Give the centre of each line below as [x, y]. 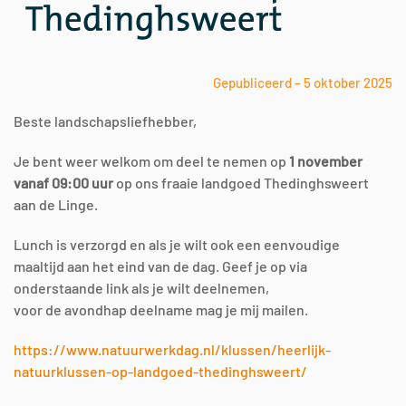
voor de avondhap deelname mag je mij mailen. [161, 309]
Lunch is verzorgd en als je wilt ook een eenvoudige [177, 244]
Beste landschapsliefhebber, [105, 121]
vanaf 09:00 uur [63, 183]
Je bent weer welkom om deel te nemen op [151, 161]
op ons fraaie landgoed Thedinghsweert [241, 183]
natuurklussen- [63, 371]
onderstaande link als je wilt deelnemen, [141, 288]
